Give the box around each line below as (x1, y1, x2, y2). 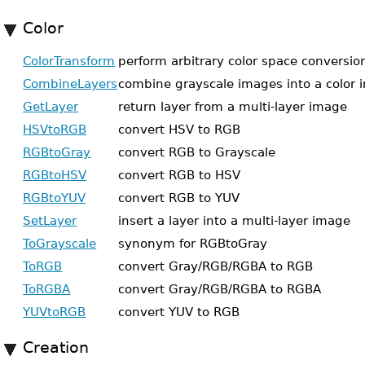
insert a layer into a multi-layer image (118, 213, 351, 227)
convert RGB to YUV (118, 191, 240, 204)
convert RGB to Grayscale (118, 145, 276, 159)
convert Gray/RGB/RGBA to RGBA (118, 282, 322, 296)
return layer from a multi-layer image (118, 99, 348, 113)
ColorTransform (23, 54, 116, 68)
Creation (23, 339, 90, 356)
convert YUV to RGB (118, 305, 240, 319)
